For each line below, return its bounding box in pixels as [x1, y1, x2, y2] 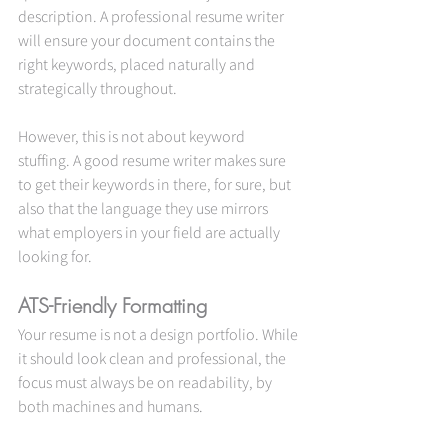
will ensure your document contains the [18, 29, 278, 50]
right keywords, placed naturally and [18, 53, 258, 74]
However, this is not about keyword [18, 125, 248, 146]
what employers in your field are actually [18, 221, 283, 242]
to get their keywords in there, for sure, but [18, 173, 294, 194]
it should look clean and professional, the [18, 347, 289, 368]
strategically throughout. [18, 77, 177, 98]
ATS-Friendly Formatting [18, 291, 207, 319]
